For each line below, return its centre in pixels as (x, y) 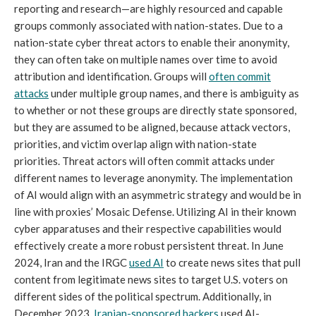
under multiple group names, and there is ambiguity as (174, 93)
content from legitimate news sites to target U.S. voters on (151, 280)
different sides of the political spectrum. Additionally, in (143, 297)
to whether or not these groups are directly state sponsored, (155, 110)
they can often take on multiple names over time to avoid (146, 60)
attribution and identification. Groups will (111, 77)
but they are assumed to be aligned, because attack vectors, (152, 127)
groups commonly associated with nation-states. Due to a (148, 26)
